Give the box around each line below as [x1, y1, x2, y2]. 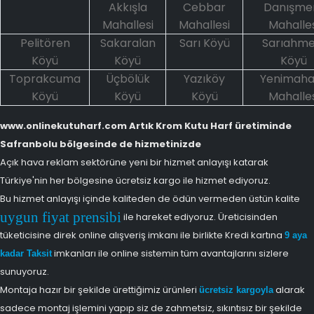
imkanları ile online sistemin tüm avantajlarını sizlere [52, 246, 289, 260]
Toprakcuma [9, 70, 81, 87]
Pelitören [20, 34, 70, 51]
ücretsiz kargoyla [199, 284, 273, 295]
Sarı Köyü [179, 34, 230, 51]
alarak [273, 282, 305, 296]
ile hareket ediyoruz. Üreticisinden [121, 210, 278, 224]
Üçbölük [105, 70, 150, 87]
